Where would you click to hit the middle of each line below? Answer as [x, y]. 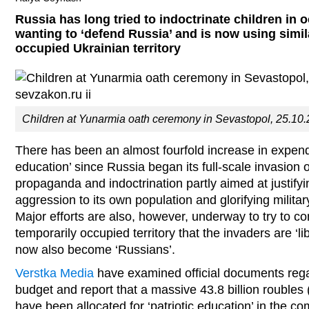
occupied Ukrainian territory [98, 48]
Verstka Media [54, 273]
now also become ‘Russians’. [99, 250]
